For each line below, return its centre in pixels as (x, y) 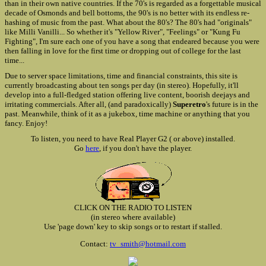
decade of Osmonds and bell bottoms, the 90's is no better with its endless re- (127, 13)
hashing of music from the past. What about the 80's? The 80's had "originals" (128, 22)
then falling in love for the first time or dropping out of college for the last (123, 51)
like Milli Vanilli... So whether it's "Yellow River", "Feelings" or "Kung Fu (123, 32)
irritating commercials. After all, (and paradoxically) (89, 104)
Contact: (95, 244)
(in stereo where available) (133, 217)
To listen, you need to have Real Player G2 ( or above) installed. (133, 139)
